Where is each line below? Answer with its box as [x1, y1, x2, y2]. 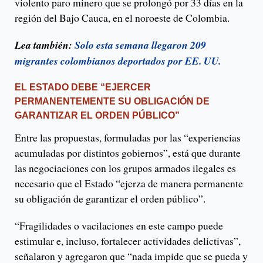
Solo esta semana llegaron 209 [75, 38, 206, 53]
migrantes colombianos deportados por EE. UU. [15, 53, 221, 69]
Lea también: [15, 38, 75, 53]
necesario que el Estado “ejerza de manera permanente [15, 176, 243, 191]
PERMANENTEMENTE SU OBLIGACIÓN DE [15, 96, 210, 107]
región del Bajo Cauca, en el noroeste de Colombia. [15, 11, 233, 25]
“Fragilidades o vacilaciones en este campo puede [15, 218, 223, 233]
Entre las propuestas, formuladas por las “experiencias [15, 130, 241, 145]
